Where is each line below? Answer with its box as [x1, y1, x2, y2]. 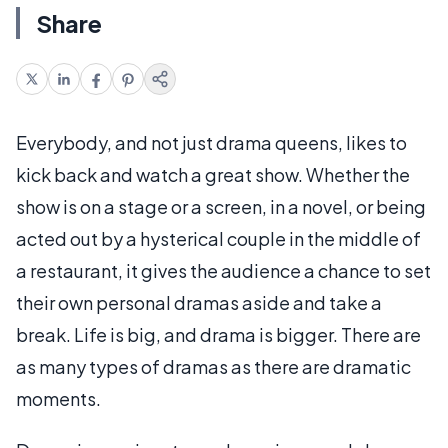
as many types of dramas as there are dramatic [16, 354, 411, 378]
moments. [16, 386, 101, 410]
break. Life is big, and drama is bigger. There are [16, 322, 421, 346]
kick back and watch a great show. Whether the [16, 162, 410, 186]
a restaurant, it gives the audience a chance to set [16, 258, 431, 282]
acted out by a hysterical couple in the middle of [16, 226, 421, 250]
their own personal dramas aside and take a [16, 290, 382, 314]
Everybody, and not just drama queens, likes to [16, 130, 407, 154]
